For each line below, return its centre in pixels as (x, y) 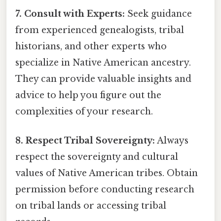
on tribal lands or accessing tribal (91, 206)
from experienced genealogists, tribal (100, 30)
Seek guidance (158, 14)
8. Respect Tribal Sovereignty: (85, 141)
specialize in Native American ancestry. (103, 63)
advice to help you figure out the (88, 95)
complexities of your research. (84, 112)
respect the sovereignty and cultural (97, 157)
